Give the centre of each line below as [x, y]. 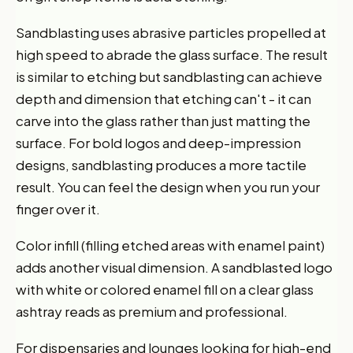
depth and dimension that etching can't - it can [163, 98]
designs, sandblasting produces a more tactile [161, 164]
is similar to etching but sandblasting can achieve [169, 76]
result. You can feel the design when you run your [168, 186]
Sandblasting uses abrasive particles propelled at [171, 32]
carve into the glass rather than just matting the [163, 120]
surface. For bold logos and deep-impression [158, 142]
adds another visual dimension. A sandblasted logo [174, 267]
